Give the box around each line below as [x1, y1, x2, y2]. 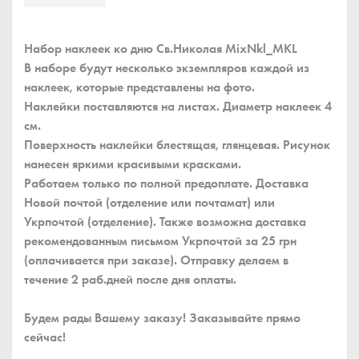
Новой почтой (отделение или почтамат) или [24, 194, 275, 212]
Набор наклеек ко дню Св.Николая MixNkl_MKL [24, 40, 297, 58]
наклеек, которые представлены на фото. [24, 79, 255, 96]
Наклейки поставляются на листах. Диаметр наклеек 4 [24, 98, 332, 115]
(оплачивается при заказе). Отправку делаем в [24, 252, 288, 269]
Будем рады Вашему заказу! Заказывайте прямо [24, 309, 301, 327]
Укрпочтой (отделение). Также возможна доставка [24, 213, 306, 231]
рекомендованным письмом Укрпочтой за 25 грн [24, 232, 296, 250]
